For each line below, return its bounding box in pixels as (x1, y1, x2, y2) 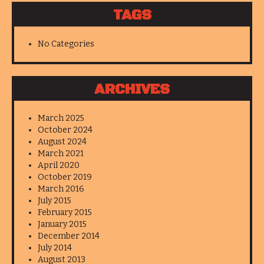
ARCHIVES (94, 81, 170, 99)
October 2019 (38, 172, 92, 183)
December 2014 (38, 231, 100, 242)
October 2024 (38, 125, 93, 136)
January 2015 (38, 219, 87, 230)
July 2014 (38, 243, 72, 253)
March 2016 (38, 184, 84, 194)
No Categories (38, 39, 94, 49)
